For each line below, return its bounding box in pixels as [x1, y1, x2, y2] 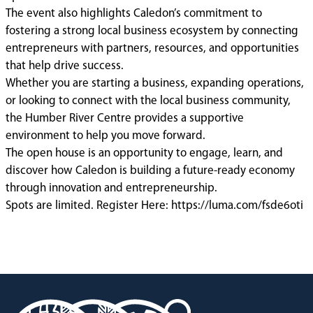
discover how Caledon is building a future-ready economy [6, 164, 295, 177]
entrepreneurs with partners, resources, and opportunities [6, 42, 299, 54]
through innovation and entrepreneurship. [6, 182, 217, 194]
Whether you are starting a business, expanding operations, [6, 77, 304, 89]
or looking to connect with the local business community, [6, 94, 291, 107]
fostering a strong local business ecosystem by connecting [6, 24, 298, 37]
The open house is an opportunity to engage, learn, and [6, 147, 283, 159]
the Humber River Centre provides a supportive [6, 112, 244, 124]
